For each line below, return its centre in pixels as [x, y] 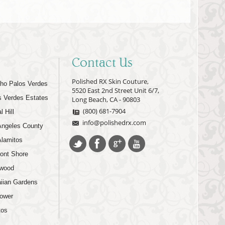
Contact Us [102, 63]
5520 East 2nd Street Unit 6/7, [116, 91]
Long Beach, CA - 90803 [106, 100]
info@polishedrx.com [115, 123]
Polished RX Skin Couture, [110, 82]
